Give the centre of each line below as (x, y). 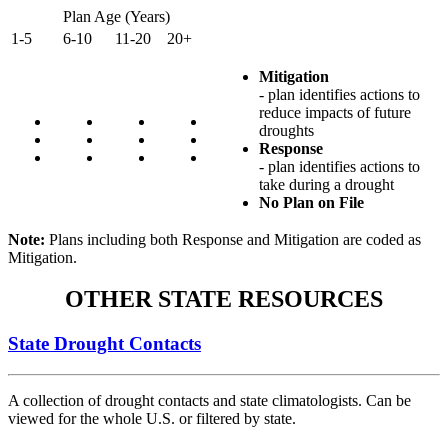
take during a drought (326, 184)
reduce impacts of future (335, 112)
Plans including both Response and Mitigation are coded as (233, 239)
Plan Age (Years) (116, 16)
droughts (286, 130)
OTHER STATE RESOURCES (224, 299)
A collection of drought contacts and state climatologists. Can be (209, 401)
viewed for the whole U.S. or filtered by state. (152, 419)
